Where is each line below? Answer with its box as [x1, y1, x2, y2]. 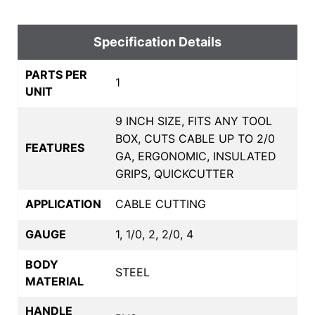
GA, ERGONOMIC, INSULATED [115, 148, 276, 163]
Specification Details [94, 34, 221, 49]
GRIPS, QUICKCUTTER [115, 166, 233, 181]
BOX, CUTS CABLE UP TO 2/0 [115, 131, 275, 146]
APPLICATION [25, 196, 101, 211]
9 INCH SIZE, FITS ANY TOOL [115, 113, 272, 128]
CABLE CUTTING [115, 196, 206, 211]
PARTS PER [25, 67, 87, 82]
